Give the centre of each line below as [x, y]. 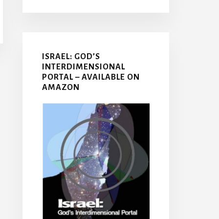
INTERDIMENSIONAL [84, 67]
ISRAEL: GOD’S [71, 56]
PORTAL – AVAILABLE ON [91, 77]
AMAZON [61, 87]
